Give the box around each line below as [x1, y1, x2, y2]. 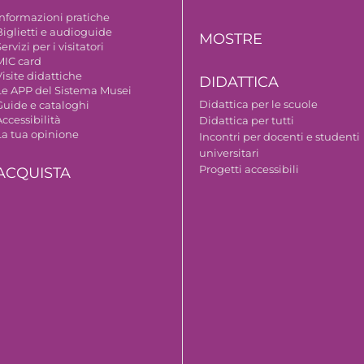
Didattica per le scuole [199, 97, 318, 110]
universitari [199, 145, 260, 159]
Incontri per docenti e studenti [199, 129, 361, 143]
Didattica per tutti [199, 113, 295, 127]
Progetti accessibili [199, 162, 300, 175]
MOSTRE [199, 29, 263, 48]
